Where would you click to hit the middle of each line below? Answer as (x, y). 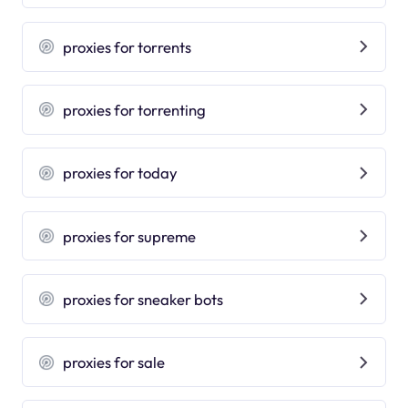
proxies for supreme (130, 236)
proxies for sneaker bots (143, 299)
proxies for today (121, 173)
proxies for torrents (127, 46)
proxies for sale (114, 362)
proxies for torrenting (135, 109)
